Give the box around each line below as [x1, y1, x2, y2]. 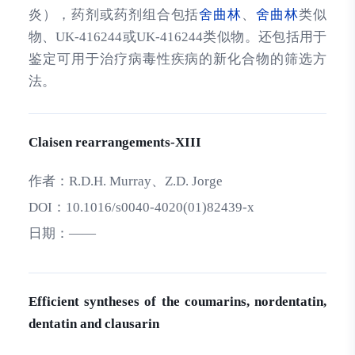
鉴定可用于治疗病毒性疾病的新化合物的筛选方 [28, 51, 327, 67]
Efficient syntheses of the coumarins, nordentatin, [28, 293, 327, 309]
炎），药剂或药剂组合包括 [28, 6, 200, 22]
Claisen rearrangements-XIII [28, 134, 201, 150]
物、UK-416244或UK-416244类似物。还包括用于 [28, 29, 327, 44]
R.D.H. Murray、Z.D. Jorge [68, 174, 223, 189]
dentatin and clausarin [28, 315, 159, 331]
